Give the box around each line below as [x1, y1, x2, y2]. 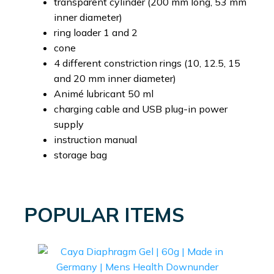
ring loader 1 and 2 [54, 26, 138, 39]
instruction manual [54, 133, 137, 146]
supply [54, 117, 84, 130]
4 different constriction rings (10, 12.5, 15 [54, 56, 240, 69]
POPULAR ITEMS [24, 202, 184, 227]
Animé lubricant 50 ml [54, 87, 154, 100]
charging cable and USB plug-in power [54, 102, 228, 115]
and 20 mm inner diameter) [54, 72, 176, 84]
